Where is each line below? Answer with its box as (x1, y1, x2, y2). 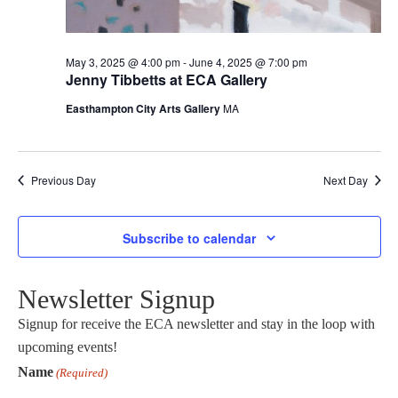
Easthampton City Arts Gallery (65, 100, 223, 116)
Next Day (322, 172, 368, 187)
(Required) (55, 366, 107, 380)
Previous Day (30, 172, 96, 187)
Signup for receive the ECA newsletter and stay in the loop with (17, 316, 375, 332)
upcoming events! (17, 339, 117, 355)
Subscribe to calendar (123, 229, 256, 248)
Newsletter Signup (17, 284, 215, 314)
